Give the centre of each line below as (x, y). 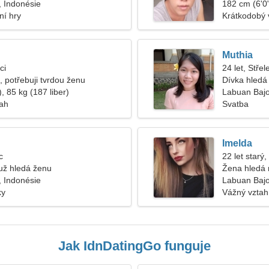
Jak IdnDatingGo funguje (134, 246)
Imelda (237, 143)
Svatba (235, 104)
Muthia (237, 55)
